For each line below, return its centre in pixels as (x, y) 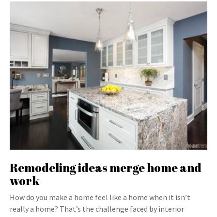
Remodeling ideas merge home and (106, 168)
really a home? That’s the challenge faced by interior (97, 209)
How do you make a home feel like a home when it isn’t (100, 197)
